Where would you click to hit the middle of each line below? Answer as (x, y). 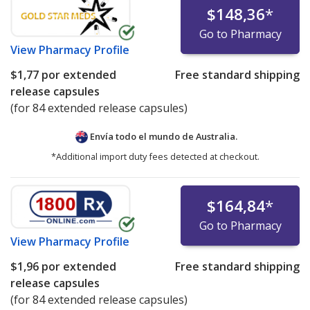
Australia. (217, 137)
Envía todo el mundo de (142, 137)
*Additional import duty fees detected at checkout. (155, 157)
